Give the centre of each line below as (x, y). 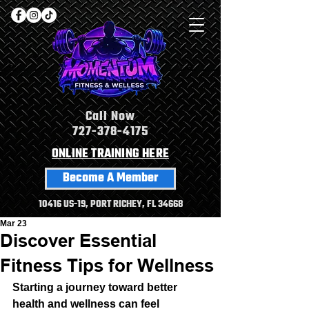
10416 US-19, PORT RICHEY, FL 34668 (110, 205)
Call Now (110, 117)
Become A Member (110, 178)
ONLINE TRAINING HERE (110, 154)
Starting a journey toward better (96, 287)
